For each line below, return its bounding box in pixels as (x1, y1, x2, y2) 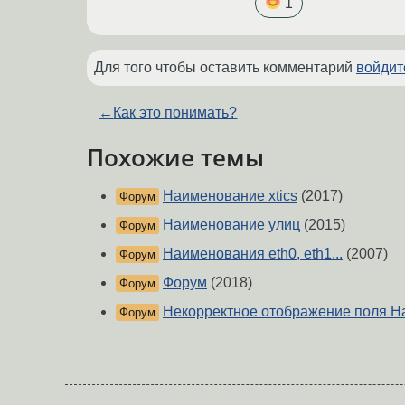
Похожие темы (87, 142, 264, 174)
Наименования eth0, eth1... (163, 245, 343, 261)
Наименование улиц (163, 216, 300, 232)
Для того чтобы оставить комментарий (94, 60, 356, 76)
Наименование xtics (163, 187, 297, 203)
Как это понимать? (113, 105, 238, 121)
